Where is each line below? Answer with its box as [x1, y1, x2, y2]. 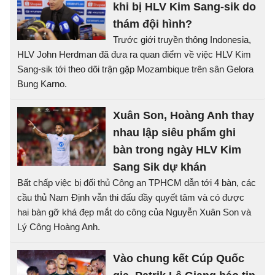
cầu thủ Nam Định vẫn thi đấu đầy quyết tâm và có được [17, 192, 244, 203]
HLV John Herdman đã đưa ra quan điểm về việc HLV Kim [17, 49, 251, 60]
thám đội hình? [113, 18, 192, 30]
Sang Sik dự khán [113, 161, 206, 173]
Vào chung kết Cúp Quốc [113, 252, 244, 265]
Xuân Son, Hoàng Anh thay [113, 109, 254, 122]
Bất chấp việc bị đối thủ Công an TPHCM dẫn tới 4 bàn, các [17, 177, 256, 188]
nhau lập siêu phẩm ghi [113, 126, 236, 139]
